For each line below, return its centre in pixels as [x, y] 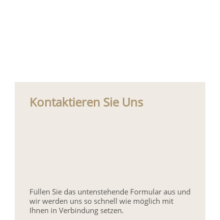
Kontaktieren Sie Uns [86, 102]
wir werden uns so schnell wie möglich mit [101, 201]
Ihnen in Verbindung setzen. [77, 210]
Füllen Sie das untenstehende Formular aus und [110, 192]
